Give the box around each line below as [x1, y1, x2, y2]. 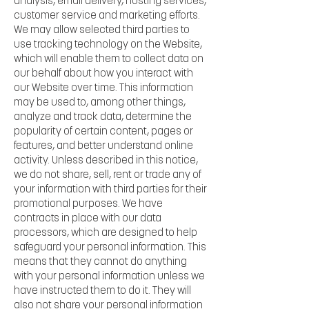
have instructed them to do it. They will [14, 286, 191, 297]
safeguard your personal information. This [14, 242, 206, 253]
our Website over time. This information [14, 83, 193, 94]
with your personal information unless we [14, 271, 205, 282]
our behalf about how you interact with [14, 68, 193, 79]
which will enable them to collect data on [14, 54, 203, 65]
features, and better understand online [14, 141, 193, 152]
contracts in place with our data [14, 213, 161, 224]
